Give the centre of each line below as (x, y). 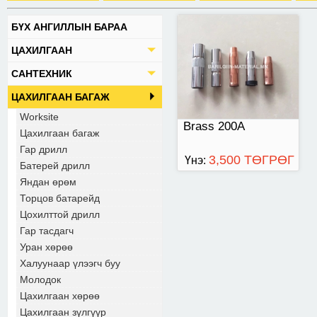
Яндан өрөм (48, 182)
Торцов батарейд (60, 198)
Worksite (39, 117)
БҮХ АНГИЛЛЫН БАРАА (69, 27)
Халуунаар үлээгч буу (70, 263)
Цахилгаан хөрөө (60, 296)
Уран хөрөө (46, 247)
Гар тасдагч (47, 231)
